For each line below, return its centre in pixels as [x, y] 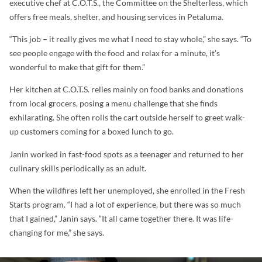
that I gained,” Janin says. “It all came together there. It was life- [121, 219]
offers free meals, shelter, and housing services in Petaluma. [116, 16]
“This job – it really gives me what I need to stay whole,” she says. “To [130, 39]
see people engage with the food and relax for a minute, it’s [115, 53]
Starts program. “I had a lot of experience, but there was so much [125, 205]
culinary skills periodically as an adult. [78, 168]
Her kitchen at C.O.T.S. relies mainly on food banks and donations [126, 89]
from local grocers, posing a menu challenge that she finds [113, 104]
